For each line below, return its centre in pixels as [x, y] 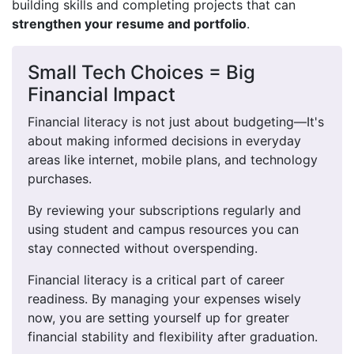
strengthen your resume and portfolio [129, 24]
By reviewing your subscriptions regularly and [164, 210]
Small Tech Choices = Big [141, 72]
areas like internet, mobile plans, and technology [173, 160]
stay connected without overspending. [143, 248]
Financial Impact [102, 94]
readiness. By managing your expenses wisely [164, 299]
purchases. [60, 179]
